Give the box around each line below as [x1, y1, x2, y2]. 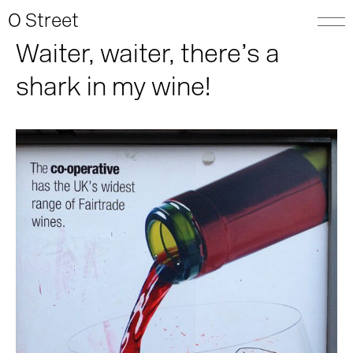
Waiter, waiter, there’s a [16, 43, 280, 69]
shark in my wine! [16, 76, 210, 102]
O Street [8, 13, 79, 32]
